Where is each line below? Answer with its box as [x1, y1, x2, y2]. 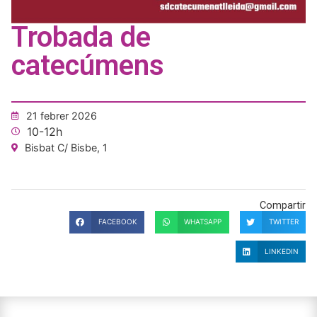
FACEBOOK [98, 217, 137, 226]
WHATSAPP [184, 217, 222, 226]
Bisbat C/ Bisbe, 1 [25, 142, 108, 154]
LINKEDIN [264, 246, 299, 255]
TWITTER [268, 217, 299, 226]
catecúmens [11, 49, 164, 83]
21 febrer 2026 [26, 110, 97, 122]
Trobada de [11, 21, 151, 54]
